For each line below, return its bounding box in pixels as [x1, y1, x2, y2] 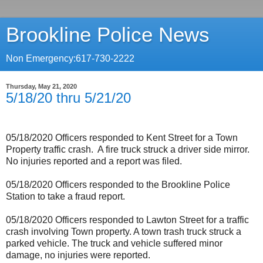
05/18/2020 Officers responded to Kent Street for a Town [6, 132, 238, 143]
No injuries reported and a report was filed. [6, 156, 182, 166]
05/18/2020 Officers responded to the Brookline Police [6, 179, 230, 190]
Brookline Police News [6, 23, 210, 46]
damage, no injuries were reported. [6, 249, 150, 260]
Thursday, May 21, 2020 [6, 83, 77, 90]
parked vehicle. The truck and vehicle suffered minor [6, 238, 222, 248]
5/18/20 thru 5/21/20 [6, 90, 131, 106]
